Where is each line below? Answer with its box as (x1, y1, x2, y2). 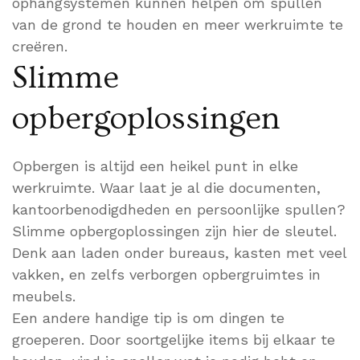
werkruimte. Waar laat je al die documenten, (12, 179, 321, 197)
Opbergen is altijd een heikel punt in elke (12, 157, 298, 175)
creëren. (12, 38, 67, 55)
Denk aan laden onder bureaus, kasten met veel (12, 244, 346, 262)
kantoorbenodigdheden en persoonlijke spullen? (12, 201, 346, 219)
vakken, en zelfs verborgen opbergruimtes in (12, 266, 321, 284)
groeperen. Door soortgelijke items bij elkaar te (12, 331, 335, 349)
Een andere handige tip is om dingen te (12, 309, 284, 327)
